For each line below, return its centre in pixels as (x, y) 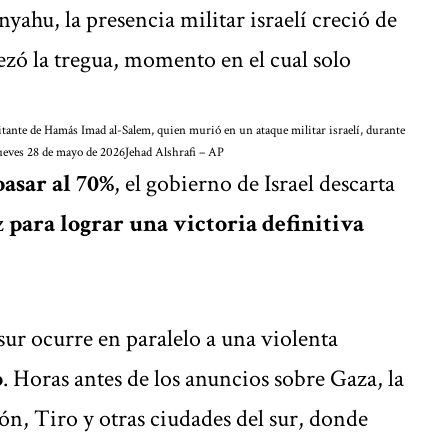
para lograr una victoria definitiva (186, 223)
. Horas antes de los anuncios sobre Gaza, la (203, 378)
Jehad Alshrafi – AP (174, 152)
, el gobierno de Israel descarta (254, 183)
